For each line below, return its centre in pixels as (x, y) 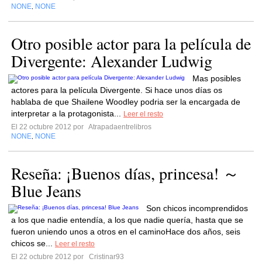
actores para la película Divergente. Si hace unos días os (117, 90)
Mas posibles (217, 78)
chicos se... (33, 243)
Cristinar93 (106, 257)
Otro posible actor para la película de (131, 43)
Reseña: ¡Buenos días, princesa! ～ (125, 173)
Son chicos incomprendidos (197, 208)
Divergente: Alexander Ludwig (112, 61)
